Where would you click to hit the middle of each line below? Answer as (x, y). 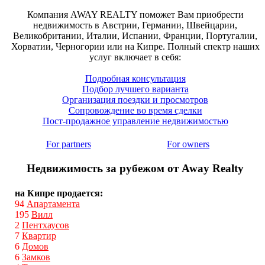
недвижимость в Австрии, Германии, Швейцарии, (135, 25)
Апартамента (53, 203)
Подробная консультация (135, 79)
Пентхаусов (46, 225)
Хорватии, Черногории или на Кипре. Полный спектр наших (135, 47)
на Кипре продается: (59, 193)
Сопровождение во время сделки (135, 111)
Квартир (39, 235)
